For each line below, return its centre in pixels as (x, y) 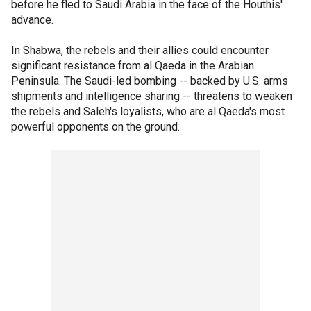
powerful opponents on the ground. (95, 126)
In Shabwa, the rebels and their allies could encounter (140, 50)
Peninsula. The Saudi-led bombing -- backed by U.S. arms (150, 81)
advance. (32, 19)
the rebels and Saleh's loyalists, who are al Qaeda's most (148, 111)
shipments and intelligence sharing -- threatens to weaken (152, 96)
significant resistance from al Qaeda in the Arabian (133, 65)
